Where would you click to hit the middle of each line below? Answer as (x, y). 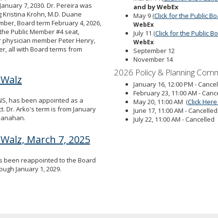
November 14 (153, 59)
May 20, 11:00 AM (160, 101)
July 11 (143, 33)
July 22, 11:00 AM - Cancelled (174, 119)
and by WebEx (156, 7)
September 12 (154, 50)
